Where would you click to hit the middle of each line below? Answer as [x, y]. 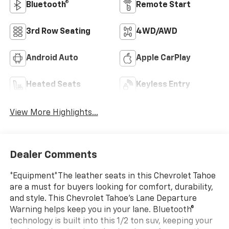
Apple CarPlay [163, 59]
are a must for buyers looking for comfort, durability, [111, 187]
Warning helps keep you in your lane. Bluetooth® [102, 210]
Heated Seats [53, 85]
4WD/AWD [157, 32]
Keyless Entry [163, 85]
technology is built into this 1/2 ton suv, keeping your [111, 221]
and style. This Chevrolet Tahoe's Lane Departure [103, 199]
